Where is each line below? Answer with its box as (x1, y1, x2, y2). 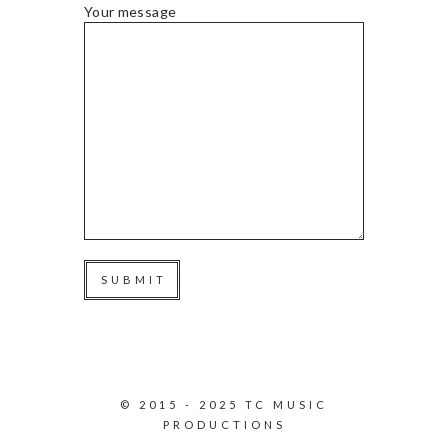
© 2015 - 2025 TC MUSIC (120, 398, 328, 412)
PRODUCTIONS (162, 418, 286, 432)
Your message (84, 3, 177, 21)
